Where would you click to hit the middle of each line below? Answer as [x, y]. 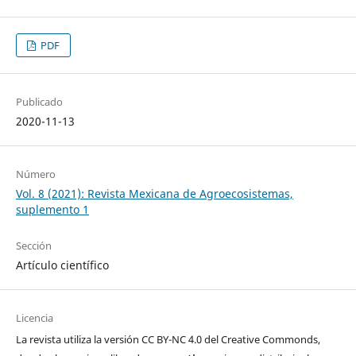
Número [35, 174]
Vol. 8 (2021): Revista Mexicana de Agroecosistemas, [154, 194]
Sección [33, 246]
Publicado [39, 102]
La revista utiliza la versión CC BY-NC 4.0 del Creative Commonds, [168, 340]
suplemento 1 [52, 210]
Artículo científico [62, 265]
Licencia [34, 318]
